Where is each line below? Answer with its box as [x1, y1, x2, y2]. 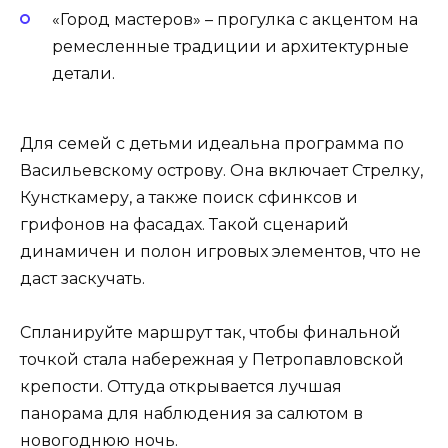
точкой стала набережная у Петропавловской [20, 350, 404, 370]
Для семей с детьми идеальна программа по [20, 134, 404, 154]
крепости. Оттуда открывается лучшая [20, 377, 342, 397]
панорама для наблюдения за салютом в [20, 404, 363, 424]
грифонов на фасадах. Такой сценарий [20, 215, 349, 235]
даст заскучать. [20, 269, 145, 289]
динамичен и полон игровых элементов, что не [20, 242, 421, 262]
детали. [52, 64, 115, 84]
